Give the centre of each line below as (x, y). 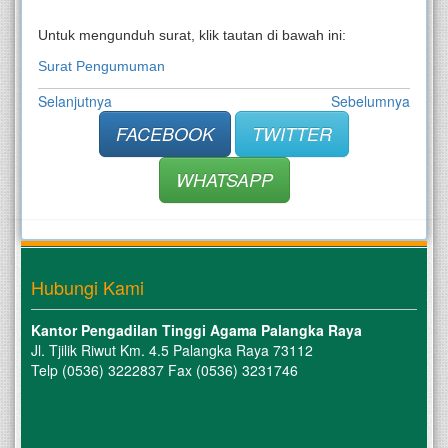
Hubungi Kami (87, 287)
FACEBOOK (165, 134)
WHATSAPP (224, 180)
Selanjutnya (75, 101)
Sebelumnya (370, 101)
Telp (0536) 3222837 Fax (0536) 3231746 (164, 370)
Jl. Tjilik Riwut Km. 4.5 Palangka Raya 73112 (172, 350)
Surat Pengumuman (101, 66)
